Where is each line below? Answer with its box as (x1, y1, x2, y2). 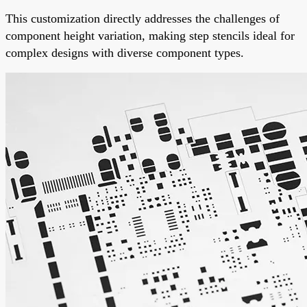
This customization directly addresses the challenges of (5, 11, 280, 25)
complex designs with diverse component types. (5, 45, 244, 60)
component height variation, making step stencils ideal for (5, 28, 295, 42)
